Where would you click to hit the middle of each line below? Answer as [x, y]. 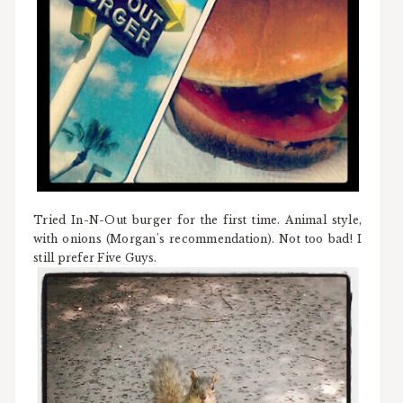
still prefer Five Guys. [95, 258]
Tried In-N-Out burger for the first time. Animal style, [198, 220]
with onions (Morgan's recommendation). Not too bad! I [198, 239]
